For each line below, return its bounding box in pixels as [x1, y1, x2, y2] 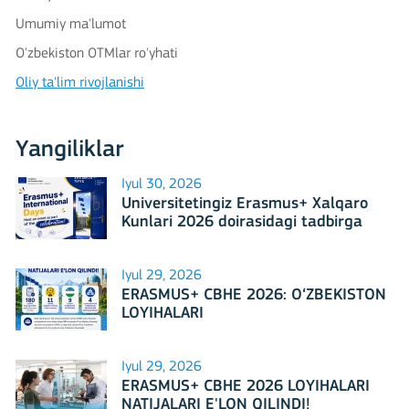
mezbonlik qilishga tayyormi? [121, 231, 328, 249]
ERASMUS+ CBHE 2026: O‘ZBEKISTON [121, 286, 386, 304]
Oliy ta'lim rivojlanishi [16, 75, 144, 90]
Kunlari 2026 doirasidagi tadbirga [121, 213, 362, 231]
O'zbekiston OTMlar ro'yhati [16, 46, 178, 61]
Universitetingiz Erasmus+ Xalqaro [121, 194, 368, 213]
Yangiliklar [16, 137, 123, 163]
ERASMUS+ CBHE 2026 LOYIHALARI [121, 377, 370, 395]
